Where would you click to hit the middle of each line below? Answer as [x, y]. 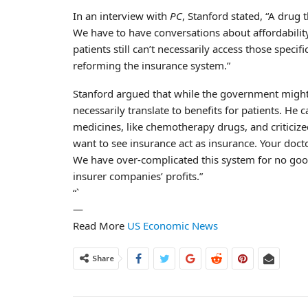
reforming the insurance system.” [152, 65]
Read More [100, 225]
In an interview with [121, 15]
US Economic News [173, 225]
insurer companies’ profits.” [138, 176]
